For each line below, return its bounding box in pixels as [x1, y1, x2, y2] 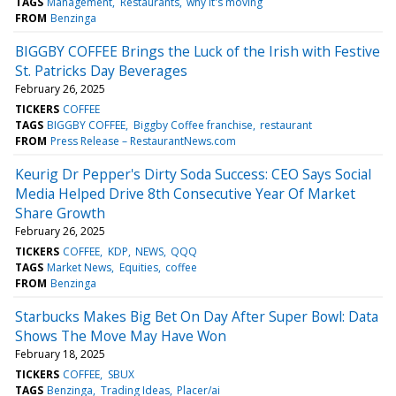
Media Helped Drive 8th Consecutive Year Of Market [15, 183, 355, 203]
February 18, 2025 [15, 346, 105, 362]
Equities [118, 259, 158, 275]
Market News [47, 259, 112, 275]
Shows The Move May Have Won [15, 325, 226, 346]
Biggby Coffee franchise [133, 117, 253, 133]
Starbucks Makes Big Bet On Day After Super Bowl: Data [15, 306, 378, 326]
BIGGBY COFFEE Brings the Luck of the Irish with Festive [15, 41, 380, 61]
